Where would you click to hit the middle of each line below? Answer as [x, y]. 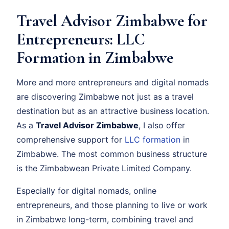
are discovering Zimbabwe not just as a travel [105, 97]
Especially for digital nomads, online [86, 191]
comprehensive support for [71, 140]
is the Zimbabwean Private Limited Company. [104, 168]
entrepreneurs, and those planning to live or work [112, 205]
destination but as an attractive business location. [113, 111]
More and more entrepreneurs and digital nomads [112, 83]
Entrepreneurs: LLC [81, 39]
